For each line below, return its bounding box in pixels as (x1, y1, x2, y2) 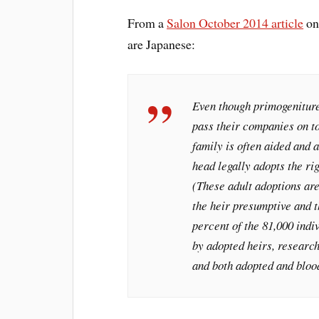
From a (127, 14, 167, 31)
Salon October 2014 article (167, 14, 304, 31)
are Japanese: (127, 36, 196, 53)
